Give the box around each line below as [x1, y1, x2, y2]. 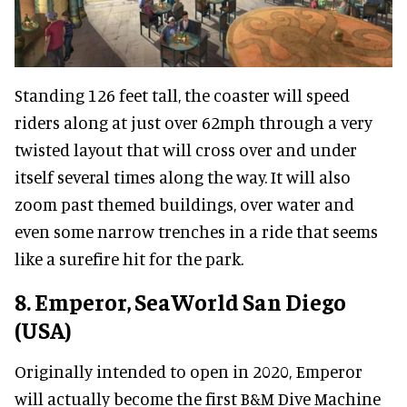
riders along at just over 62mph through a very [15, 112, 372, 134]
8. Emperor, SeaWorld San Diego [15, 287, 346, 316]
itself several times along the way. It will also [15, 166, 351, 188]
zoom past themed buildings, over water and [15, 194, 354, 215]
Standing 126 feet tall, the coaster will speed [15, 84, 350, 106]
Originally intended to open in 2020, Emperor [15, 361, 362, 382]
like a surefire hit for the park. [15, 248, 243, 270]
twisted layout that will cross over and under [15, 139, 357, 161]
